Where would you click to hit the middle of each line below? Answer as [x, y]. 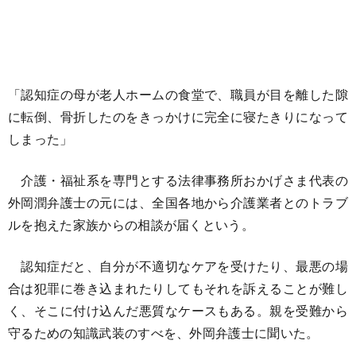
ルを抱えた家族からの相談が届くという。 [132, 224]
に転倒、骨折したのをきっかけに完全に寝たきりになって [178, 116]
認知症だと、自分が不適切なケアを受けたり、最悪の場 [178, 265]
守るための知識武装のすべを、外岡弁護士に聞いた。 [164, 332]
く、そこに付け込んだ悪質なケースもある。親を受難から [178, 310]
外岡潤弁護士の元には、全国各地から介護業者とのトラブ [178, 202]
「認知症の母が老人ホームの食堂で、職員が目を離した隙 [178, 94]
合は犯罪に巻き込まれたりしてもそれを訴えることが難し [178, 288]
